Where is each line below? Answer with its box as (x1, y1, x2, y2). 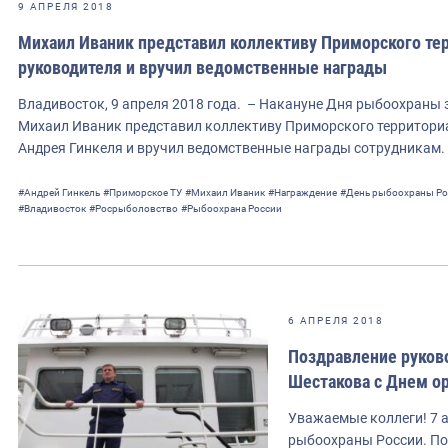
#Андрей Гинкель (18, 186, 100, 198)
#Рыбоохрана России (181, 202, 282, 214)
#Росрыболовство (89, 202, 178, 214)
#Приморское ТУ (103, 186, 182, 198)
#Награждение (268, 186, 337, 198)
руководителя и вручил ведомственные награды (18, 56, 387, 78)
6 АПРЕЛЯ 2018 (288, 314, 384, 326)
